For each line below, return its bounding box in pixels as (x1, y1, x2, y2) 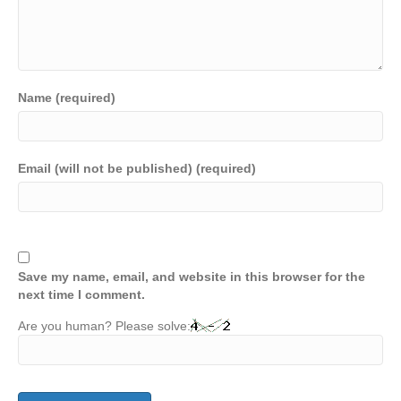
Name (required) (18, 90, 115, 105)
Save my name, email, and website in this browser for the (18, 269, 365, 284)
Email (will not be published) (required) (18, 160, 256, 175)
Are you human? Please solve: (18, 318, 191, 333)
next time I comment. (18, 286, 145, 302)
